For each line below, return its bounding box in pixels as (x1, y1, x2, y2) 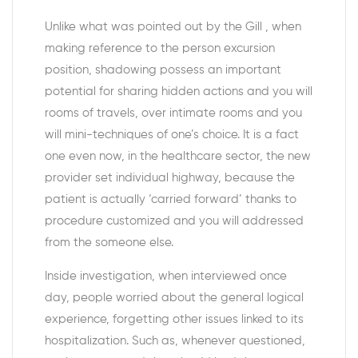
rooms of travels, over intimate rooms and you (45, 107, 302, 119)
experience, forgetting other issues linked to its (45, 313, 304, 325)
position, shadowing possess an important (45, 64, 281, 76)
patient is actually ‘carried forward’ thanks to (45, 193, 296, 205)
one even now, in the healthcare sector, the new (45, 150, 311, 162)
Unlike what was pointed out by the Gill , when (45, 21, 301, 33)
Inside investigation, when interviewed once (45, 270, 287, 282)
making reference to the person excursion (45, 42, 275, 54)
